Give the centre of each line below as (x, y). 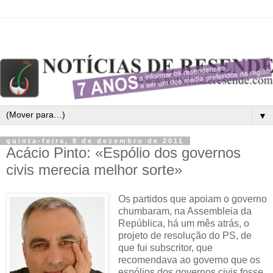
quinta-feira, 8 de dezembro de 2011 (95, 140)
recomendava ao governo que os (189, 260)
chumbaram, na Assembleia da (185, 211)
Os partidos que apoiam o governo (192, 199)
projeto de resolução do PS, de (185, 235)
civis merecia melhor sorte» (94, 169)
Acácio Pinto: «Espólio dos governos (123, 152)
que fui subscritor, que (165, 247)
